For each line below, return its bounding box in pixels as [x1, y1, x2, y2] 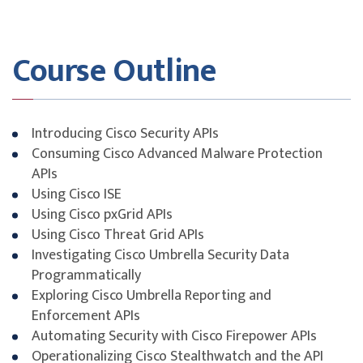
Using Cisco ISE [32, 181, 122, 207]
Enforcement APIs [32, 303, 140, 328]
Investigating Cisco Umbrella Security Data [32, 242, 289, 267]
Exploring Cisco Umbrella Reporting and [32, 283, 271, 308]
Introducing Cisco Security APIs [32, 121, 219, 146]
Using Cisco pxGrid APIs [32, 202, 173, 227]
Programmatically [32, 263, 141, 288]
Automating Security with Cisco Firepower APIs [32, 323, 317, 348]
